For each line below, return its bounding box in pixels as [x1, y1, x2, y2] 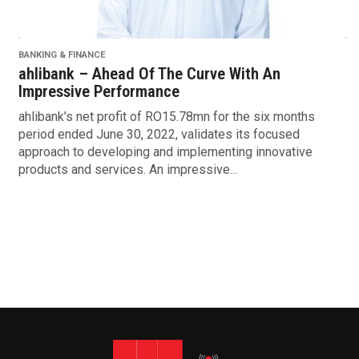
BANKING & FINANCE [18, 50, 106, 61]
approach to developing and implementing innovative [18, 144, 313, 160]
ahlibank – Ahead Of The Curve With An [18, 64, 280, 84]
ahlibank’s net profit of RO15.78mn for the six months [18, 109, 315, 125]
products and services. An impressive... [18, 162, 237, 178]
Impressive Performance [18, 82, 179, 102]
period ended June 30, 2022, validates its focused [18, 127, 300, 143]
